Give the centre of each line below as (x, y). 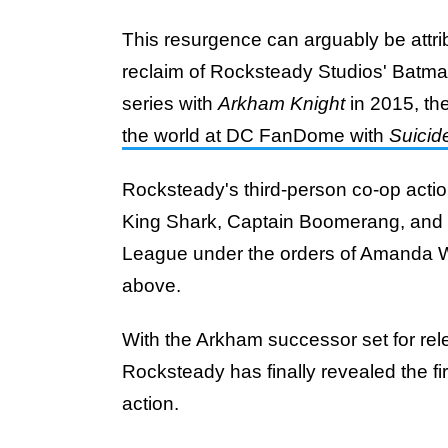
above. (151, 285)
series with (170, 103)
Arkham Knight (284, 103)
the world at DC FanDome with (255, 135)
